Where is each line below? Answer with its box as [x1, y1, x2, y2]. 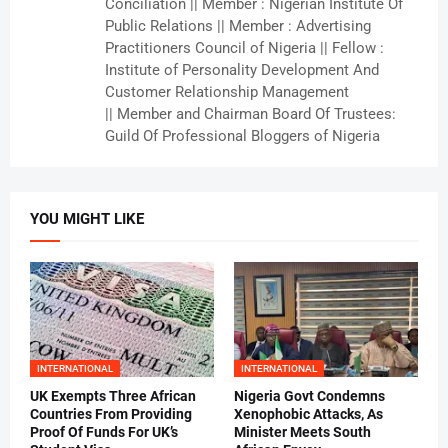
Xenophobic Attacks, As [234, 406, 383, 423]
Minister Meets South [234, 424, 371, 441]
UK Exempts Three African [30, 388, 196, 405]
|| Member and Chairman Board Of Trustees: [105, 105, 396, 124]
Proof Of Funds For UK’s [30, 424, 178, 441]
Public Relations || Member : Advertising [105, 17, 371, 36]
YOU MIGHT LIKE [30, 210, 144, 229]
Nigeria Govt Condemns [234, 388, 385, 405]
